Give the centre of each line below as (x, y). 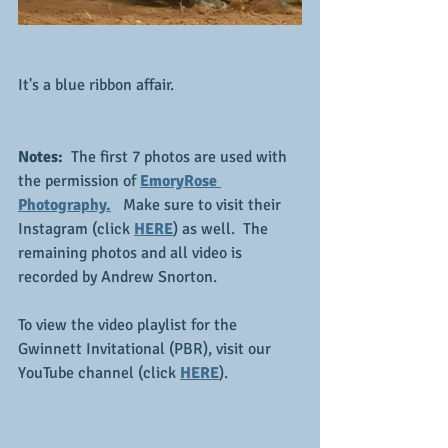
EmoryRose (180, 181)
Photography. (64, 205)
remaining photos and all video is (132, 253)
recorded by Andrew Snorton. (117, 277)
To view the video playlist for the (129, 325)
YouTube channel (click (99, 373)
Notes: (40, 157)
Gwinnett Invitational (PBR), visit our (146, 349)
